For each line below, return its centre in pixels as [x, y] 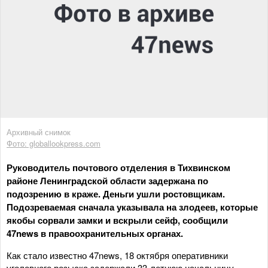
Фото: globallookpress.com [54, 143]
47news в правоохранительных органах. [95, 233]
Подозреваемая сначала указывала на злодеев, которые [132, 207]
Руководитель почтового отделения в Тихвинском [118, 167]
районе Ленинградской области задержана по [107, 180]
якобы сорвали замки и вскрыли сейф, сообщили [117, 220]
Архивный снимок [39, 132]
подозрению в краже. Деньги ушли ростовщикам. [116, 194]
